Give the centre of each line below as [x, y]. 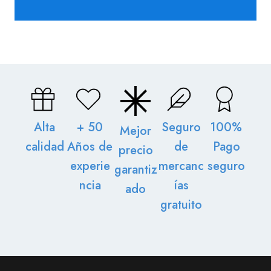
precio [135, 150]
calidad [44, 147]
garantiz [135, 170]
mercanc [181, 166]
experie [90, 166]
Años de [90, 147]
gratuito [181, 205]
